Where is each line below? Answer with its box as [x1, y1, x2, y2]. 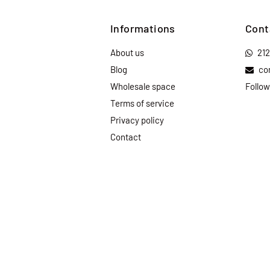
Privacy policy [110, 114, 164, 125]
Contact [110, 131, 141, 142]
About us [110, 46, 144, 58]
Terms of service [110, 97, 174, 108]
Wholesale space [110, 80, 175, 92]
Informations [110, 21, 175, 35]
